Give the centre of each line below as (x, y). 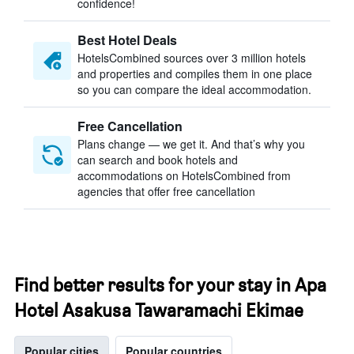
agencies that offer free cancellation (166, 191)
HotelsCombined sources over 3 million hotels (192, 58)
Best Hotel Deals (127, 40)
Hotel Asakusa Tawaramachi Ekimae (159, 310)
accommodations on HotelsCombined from (184, 175)
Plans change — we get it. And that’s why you (191, 144)
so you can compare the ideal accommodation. (194, 89)
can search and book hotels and (158, 160)
